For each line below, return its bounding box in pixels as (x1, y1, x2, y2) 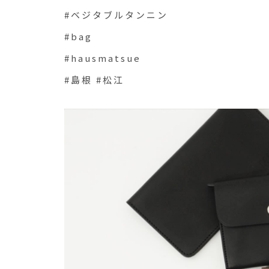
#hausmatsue (64, 52, 141, 64)
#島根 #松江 (64, 73, 124, 86)
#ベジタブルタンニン (64, 8, 168, 21)
